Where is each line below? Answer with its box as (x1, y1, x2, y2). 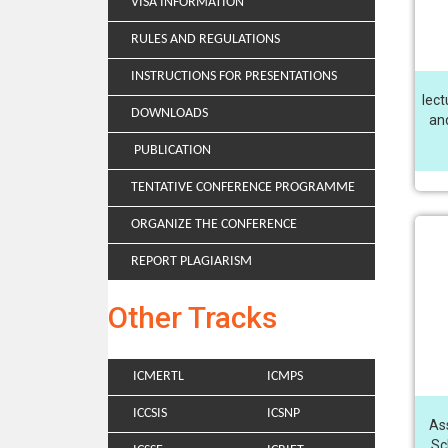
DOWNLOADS (131, 106, 208, 121)
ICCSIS (133, 406, 167, 421)
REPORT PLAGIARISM (131, 254, 252, 269)
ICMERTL (133, 369, 184, 384)
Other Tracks (108, 300, 277, 335)
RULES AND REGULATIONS (131, 32, 280, 47)
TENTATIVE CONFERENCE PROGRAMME (131, 180, 355, 195)
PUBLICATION (131, 143, 211, 158)
